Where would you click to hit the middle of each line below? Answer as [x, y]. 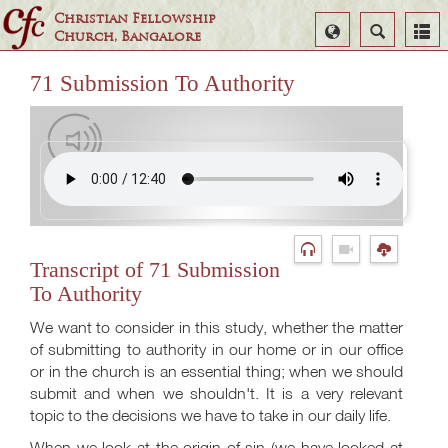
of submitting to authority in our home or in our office [216, 349]
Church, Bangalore [128, 36]
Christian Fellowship [135, 18]
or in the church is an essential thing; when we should [216, 371]
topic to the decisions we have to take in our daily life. [210, 415]
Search [386, 29]
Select [348, 29]
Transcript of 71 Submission [155, 269]
